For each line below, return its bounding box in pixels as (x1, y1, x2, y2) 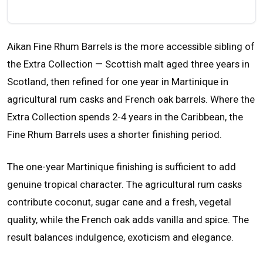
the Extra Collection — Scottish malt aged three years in (7, 58, 249, 70)
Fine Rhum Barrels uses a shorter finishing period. (7, 128, 222, 140)
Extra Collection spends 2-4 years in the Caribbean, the (7, 110, 243, 123)
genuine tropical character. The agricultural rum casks (7, 178, 242, 190)
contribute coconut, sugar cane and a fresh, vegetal (7, 195, 231, 208)
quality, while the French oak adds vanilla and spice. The (7, 213, 249, 225)
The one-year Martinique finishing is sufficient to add (7, 160, 236, 173)
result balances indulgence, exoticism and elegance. (7, 231, 234, 243)
